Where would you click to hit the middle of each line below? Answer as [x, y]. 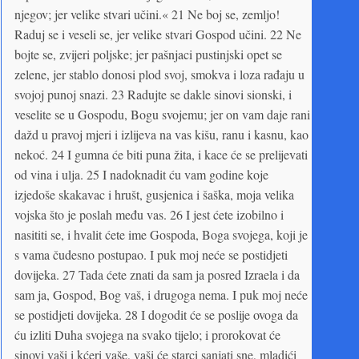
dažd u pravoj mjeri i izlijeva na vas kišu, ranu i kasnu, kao [161, 134]
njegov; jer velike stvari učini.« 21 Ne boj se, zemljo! [147, 14]
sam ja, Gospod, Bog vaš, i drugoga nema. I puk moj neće [161, 294]
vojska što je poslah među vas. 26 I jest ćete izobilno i [149, 214]
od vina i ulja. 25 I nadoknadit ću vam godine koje [141, 174]
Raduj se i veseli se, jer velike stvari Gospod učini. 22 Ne [158, 34]
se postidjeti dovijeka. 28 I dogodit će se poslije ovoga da [156, 314]
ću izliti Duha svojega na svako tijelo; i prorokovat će [147, 334]
